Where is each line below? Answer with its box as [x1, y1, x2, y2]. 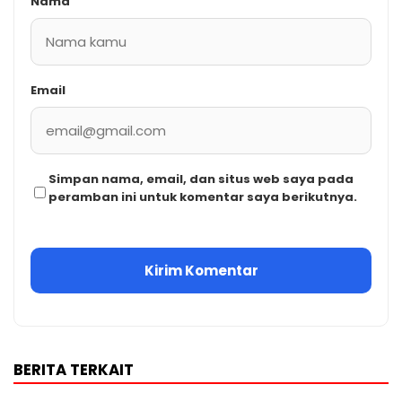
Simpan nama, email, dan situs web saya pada [48, 170, 354, 188]
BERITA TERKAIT [13, 359, 134, 381]
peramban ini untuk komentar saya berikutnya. [48, 188, 357, 206]
